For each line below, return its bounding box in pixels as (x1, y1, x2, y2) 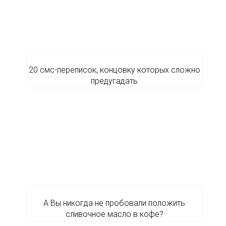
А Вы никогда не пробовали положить (43, 198, 185, 208)
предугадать (91, 76, 138, 86)
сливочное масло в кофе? (65, 209, 163, 219)
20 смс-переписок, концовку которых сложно (28, 65, 200, 75)
